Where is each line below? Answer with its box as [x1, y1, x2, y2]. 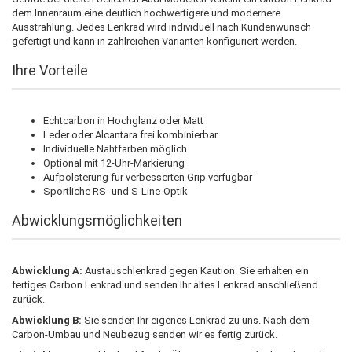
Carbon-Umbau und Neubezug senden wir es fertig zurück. [12, 328, 277, 340]
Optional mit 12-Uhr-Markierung [43, 156, 185, 169]
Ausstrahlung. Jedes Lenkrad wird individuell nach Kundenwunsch [12, 20, 311, 33]
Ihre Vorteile [12, 61, 88, 79]
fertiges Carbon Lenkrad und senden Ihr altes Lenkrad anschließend [12, 278, 318, 291]
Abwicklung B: [12, 313, 82, 326]
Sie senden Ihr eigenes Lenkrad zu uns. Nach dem [82, 313, 310, 326]
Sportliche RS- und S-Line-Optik [43, 185, 188, 197]
